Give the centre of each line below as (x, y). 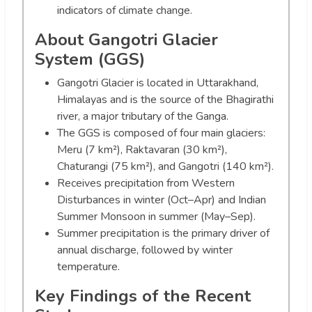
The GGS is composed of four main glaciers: (161, 133)
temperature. (88, 266)
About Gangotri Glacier (126, 39)
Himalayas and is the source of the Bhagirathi (165, 99)
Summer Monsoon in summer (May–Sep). (156, 216)
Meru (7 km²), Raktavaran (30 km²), (142, 149)
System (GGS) (90, 59)
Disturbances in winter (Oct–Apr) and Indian (162, 200)
